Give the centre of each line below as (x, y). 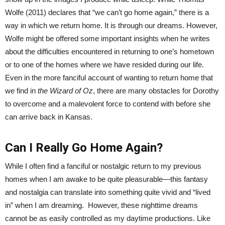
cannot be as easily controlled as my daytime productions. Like (108, 218)
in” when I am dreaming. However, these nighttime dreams (101, 205)
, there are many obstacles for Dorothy (156, 91)
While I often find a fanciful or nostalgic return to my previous (103, 166)
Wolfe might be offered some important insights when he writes (107, 39)
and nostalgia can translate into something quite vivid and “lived (108, 192)
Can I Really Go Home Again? (84, 148)
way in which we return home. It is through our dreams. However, (111, 26)
